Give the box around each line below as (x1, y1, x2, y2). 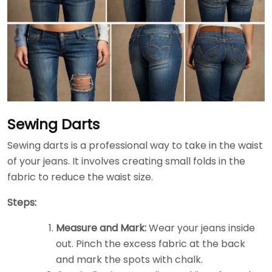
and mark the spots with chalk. (56, 252, 203, 267)
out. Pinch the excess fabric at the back (56, 236, 245, 251)
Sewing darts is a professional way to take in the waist (7, 138, 263, 152)
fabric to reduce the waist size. (7, 169, 153, 184)
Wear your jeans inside (146, 220, 255, 235)
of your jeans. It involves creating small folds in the (7, 154, 245, 168)
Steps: (7, 195, 36, 209)
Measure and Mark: (56, 220, 146, 235)
